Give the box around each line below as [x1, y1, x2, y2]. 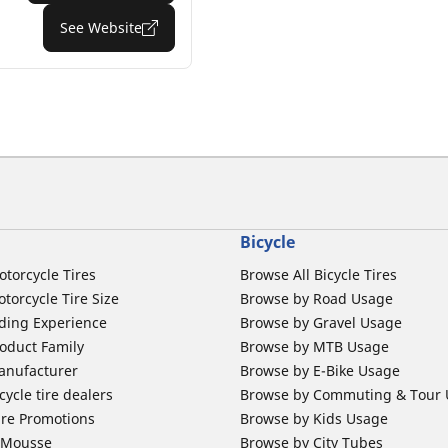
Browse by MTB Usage [240, 336, 389, 356]
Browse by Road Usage [240, 288, 393, 308]
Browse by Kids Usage [240, 408, 388, 428]
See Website [60, 17, 142, 37]
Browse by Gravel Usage [240, 312, 402, 332]
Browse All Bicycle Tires [240, 264, 397, 284]
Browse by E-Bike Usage [240, 360, 400, 380]
